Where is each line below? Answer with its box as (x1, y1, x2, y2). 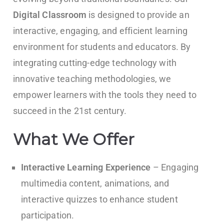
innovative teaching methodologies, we (13, 73, 171, 84)
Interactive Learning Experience (21, 162, 151, 173)
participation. (21, 210, 74, 221)
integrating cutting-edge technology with (13, 57, 177, 68)
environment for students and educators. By (13, 41, 191, 52)
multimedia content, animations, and (21, 178, 169, 189)
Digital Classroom (13, 9, 87, 20)
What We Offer (13, 129, 135, 149)
